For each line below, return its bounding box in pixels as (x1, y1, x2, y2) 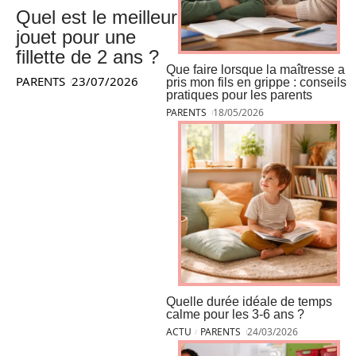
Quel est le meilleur (16, 6, 177, 28)
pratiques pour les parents (166, 87, 312, 102)
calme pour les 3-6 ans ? (166, 307, 304, 321)
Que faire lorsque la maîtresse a (166, 62, 345, 76)
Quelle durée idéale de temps (166, 294, 332, 308)
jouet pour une (16, 25, 136, 48)
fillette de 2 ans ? (16, 45, 159, 68)
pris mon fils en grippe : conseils (166, 75, 346, 89)
